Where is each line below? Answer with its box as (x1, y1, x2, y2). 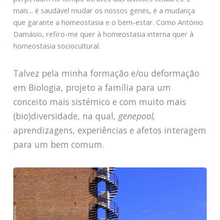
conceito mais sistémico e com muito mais (13, 95, 186, 108)
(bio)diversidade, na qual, (13, 110, 118, 122)
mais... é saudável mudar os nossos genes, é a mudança (13, 5, 195, 16)
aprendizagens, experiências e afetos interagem (13, 124, 206, 136)
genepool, (118, 110, 155, 122)
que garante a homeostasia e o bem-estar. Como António (13, 17, 203, 27)
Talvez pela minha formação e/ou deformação (13, 67, 199, 79)
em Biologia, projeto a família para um (13, 81, 171, 93)
